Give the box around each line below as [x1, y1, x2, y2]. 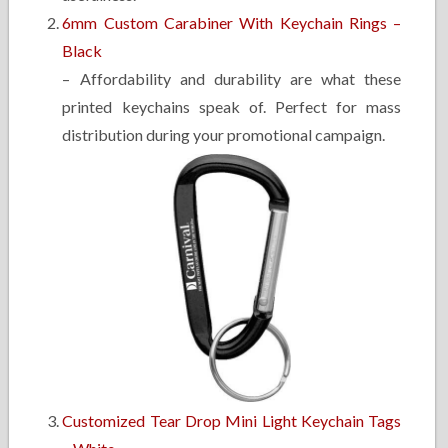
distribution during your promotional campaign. [62, 125, 386, 144]
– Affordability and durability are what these [62, 69, 402, 88]
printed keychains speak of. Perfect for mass [62, 97, 402, 116]
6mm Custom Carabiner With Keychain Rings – [62, 13, 402, 32]
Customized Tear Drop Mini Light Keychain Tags [62, 411, 402, 430]
